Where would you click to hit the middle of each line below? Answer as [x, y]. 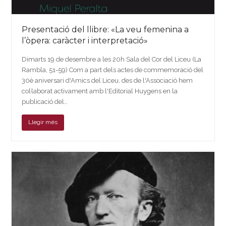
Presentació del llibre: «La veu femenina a [105, 29]
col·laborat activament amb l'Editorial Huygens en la [100, 91]
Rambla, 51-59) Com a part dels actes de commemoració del [113, 70]
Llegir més [43, 122]
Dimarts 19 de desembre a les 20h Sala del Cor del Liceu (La [112, 59]
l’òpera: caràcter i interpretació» [85, 40]
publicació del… [45, 101]
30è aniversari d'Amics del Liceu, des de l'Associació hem [107, 80]
